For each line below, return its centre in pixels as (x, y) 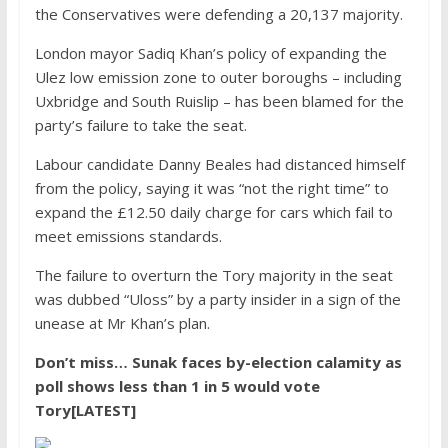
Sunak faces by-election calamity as (266, 362)
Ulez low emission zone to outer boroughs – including (218, 77)
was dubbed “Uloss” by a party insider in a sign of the (217, 299)
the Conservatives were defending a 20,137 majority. (218, 14)
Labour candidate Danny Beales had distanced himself (219, 164)
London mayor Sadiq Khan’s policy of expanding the (210, 53)
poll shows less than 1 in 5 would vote (177, 386)
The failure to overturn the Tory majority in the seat (213, 275)
